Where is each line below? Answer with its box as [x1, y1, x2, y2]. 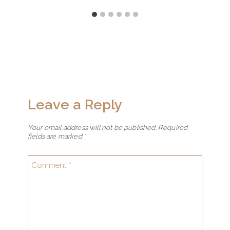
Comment [31, 161, 69, 170]
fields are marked [28, 132, 84, 141]
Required [158, 124, 188, 132]
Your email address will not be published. [28, 124, 157, 132]
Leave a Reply [28, 96, 122, 112]
